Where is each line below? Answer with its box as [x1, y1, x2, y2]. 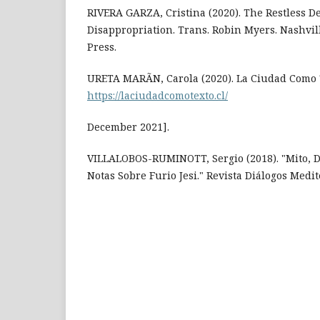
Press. [87, 40, 116, 54]
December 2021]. [87, 120, 169, 134]
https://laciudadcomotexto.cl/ [87, 89, 228, 103]
